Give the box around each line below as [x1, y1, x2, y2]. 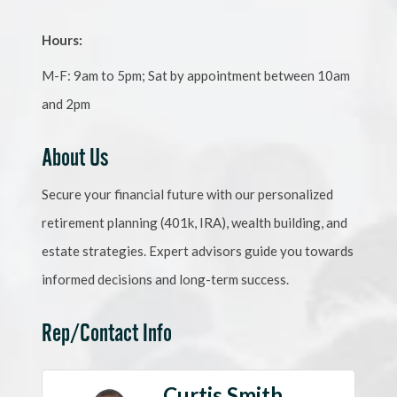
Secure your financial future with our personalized [42, 186, 334, 203]
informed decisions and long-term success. [42, 271, 290, 288]
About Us [42, 147, 109, 172]
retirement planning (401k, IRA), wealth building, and [42, 214, 348, 231]
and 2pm [42, 96, 91, 113]
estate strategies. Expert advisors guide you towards [42, 243, 354, 260]
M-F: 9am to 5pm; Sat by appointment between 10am [42, 67, 351, 84]
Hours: [42, 32, 83, 49]
